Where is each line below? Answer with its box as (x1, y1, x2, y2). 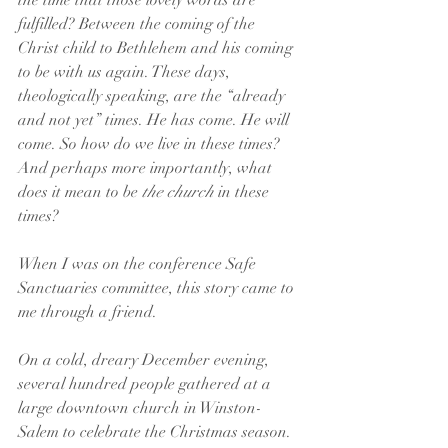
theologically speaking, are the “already (18, 86, 289, 106)
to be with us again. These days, (18, 62, 234, 82)
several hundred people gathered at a (18, 374, 275, 394)
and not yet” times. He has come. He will (18, 110, 293, 130)
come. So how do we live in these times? (18, 134, 284, 154)
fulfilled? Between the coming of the (18, 14, 259, 34)
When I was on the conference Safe (18, 254, 260, 274)
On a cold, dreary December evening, (18, 350, 273, 370)
